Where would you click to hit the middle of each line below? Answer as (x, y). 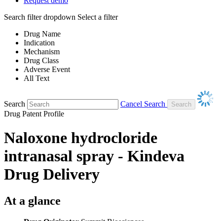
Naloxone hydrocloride (81, 138)
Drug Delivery (52, 174)
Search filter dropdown (40, 17)
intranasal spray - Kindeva (94, 156)
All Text (37, 78)
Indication (39, 42)
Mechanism (42, 51)
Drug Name (42, 34)
